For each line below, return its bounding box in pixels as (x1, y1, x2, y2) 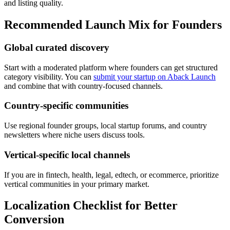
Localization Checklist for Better (4, 199, 178, 213)
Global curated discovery (4, 42, 109, 53)
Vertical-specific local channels (4, 149, 130, 160)
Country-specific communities (4, 100, 128, 111)
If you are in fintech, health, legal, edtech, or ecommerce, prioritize (4, 170, 219, 179)
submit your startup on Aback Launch (93, 72, 216, 81)
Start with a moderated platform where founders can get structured (4, 63, 218, 72)
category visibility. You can (4, 72, 93, 81)
